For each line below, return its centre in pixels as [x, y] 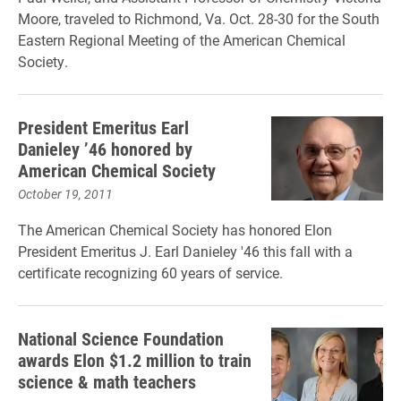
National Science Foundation [121, 338]
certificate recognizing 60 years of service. [150, 273]
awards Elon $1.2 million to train [135, 360]
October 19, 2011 [65, 194]
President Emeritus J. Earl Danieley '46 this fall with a [185, 251]
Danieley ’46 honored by [105, 149]
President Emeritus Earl [103, 127]
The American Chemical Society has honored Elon [175, 230]
